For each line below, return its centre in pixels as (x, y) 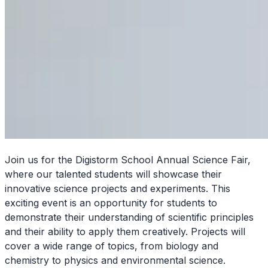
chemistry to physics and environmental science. (115, 261)
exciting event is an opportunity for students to (111, 203)
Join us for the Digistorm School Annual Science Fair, (128, 160)
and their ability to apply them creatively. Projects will (125, 232)
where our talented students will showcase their (113, 174)
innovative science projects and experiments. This (118, 189)
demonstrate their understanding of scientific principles (129, 217)
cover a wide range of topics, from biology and (112, 246)
